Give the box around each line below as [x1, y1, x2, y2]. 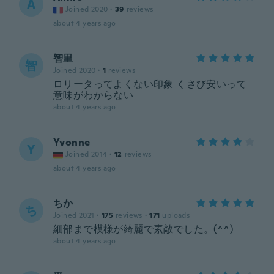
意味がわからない [53, 89, 134, 102]
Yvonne [53, 136, 91, 149]
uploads [162, 210, 190, 220]
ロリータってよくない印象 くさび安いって [53, 78, 246, 91]
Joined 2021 [53, 210, 95, 220]
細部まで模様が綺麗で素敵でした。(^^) [53, 223, 233, 235]
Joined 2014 [65, 149, 108, 159]
